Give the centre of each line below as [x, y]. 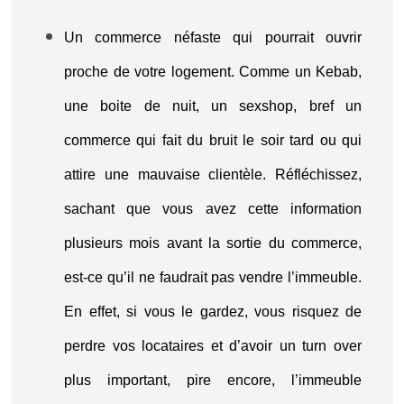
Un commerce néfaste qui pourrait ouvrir [213, 37]
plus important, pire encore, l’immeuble [213, 380]
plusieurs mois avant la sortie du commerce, [213, 243]
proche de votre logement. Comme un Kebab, [213, 72]
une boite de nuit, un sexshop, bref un [213, 106]
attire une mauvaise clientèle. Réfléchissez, [213, 174]
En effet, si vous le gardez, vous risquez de [213, 312]
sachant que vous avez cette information [213, 209]
